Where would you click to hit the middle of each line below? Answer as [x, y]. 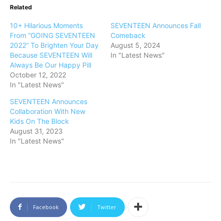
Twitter [107, 207]
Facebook [46, 207]
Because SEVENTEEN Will [51, 55]
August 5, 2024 [135, 45]
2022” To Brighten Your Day [54, 45]
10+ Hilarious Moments [46, 25]
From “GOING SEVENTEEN [53, 35]
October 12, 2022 [38, 74]
